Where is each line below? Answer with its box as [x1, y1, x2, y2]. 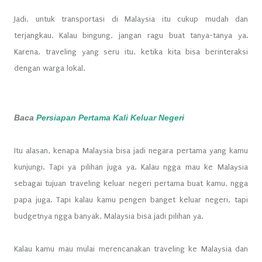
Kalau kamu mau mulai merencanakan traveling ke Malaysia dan [14, 244, 248, 253]
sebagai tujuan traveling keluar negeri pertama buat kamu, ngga [14, 178, 248, 188]
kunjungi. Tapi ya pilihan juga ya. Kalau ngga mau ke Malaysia [14, 162, 248, 171]
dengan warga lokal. [14, 63, 85, 73]
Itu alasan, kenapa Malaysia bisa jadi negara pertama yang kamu [14, 146, 248, 155]
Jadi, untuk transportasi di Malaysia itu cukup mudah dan [14, 14, 248, 23]
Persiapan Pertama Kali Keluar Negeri [36, 112, 184, 122]
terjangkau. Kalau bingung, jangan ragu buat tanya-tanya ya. [14, 30, 248, 40]
